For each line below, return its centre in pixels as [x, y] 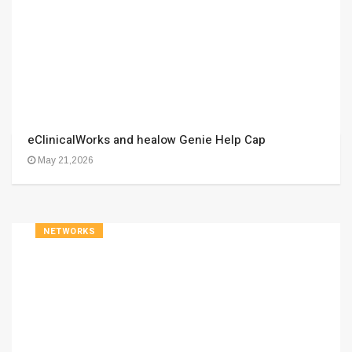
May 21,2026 [64, 160]
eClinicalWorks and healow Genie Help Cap [147, 140]
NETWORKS [70, 231]
